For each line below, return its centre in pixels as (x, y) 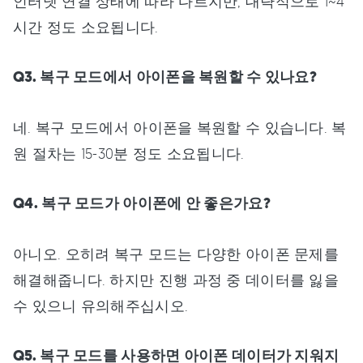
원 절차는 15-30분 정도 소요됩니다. (129, 153)
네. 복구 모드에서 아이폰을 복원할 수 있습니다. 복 (180, 127)
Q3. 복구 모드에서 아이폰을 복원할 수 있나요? (165, 77)
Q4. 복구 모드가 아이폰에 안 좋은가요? (142, 203)
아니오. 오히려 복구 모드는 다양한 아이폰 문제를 (176, 253)
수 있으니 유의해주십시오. (101, 305)
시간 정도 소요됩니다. (86, 26)
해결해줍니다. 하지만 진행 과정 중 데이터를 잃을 (176, 279)
